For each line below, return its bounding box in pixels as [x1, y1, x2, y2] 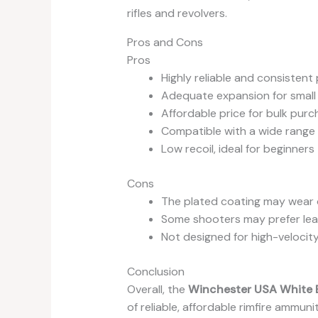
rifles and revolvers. [126, 5, 227, 21]
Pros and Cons [126, 34, 203, 50]
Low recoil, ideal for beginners [160, 141, 314, 156]
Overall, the [126, 281, 188, 297]
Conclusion [126, 263, 185, 279]
